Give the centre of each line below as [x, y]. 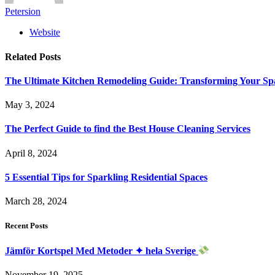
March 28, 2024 [36, 201]
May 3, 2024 [30, 105]
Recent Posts [26, 226]
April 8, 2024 [31, 153]
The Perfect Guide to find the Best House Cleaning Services [128, 129]
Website [45, 33]
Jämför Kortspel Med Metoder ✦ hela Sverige [102, 250]
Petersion [23, 12]
